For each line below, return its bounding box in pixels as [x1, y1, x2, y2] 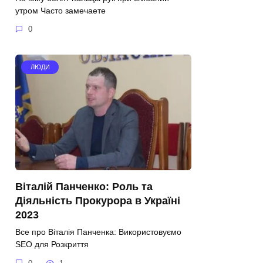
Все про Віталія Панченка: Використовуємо [15, 227, 181, 237]
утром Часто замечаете [15, 5, 106, 15]
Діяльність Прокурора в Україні [15, 194, 180, 207]
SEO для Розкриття [15, 239, 89, 249]
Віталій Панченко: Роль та [15, 180, 153, 193]
